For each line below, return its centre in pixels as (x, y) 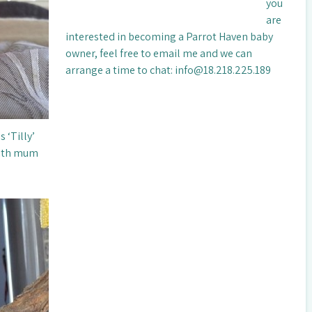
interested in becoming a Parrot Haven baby (169, 36)
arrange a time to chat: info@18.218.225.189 (168, 70)
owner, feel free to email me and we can (158, 53)
